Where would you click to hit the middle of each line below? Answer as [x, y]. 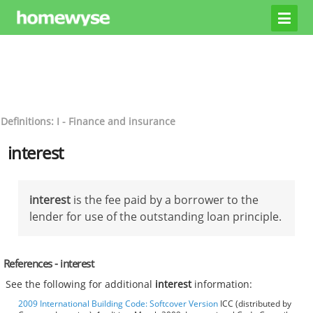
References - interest [49, 263]
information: [222, 284]
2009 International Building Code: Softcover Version [118, 304]
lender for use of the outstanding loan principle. [155, 216]
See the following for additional [81, 284]
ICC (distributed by [255, 304]
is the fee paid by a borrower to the [165, 199]
